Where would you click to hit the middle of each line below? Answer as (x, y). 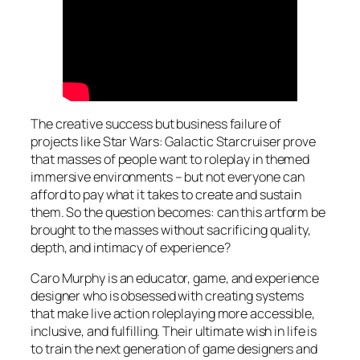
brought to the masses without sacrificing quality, (171, 229)
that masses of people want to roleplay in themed (170, 159)
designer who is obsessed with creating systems (168, 296)
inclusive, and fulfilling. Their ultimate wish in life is (174, 331)
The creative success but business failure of (156, 123)
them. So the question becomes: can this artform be (178, 212)
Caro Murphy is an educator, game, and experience (175, 278)
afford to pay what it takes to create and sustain (166, 194)
